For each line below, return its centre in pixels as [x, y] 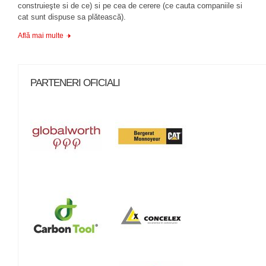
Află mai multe [41, 36]
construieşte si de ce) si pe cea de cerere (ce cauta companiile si [130, 6]
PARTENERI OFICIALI [75, 83]
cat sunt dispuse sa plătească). [72, 17]
